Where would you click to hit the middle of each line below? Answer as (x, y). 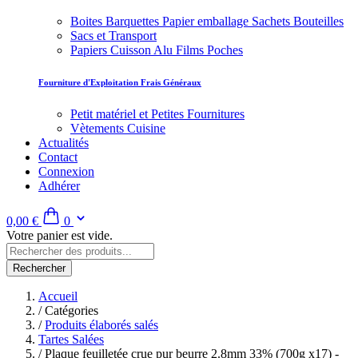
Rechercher (39, 268)
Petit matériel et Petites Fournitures (157, 114)
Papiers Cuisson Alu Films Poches (157, 50)
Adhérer (59, 186)
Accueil (58, 296)
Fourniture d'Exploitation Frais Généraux (120, 83)
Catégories (70, 311)
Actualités (64, 143)
